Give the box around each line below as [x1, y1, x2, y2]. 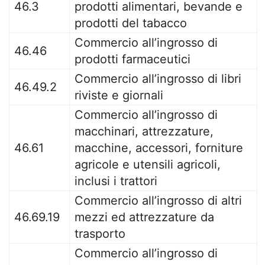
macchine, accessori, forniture [75, 141, 243, 155]
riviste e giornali [75, 88, 163, 102]
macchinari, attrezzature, [75, 124, 214, 138]
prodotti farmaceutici [75, 52, 190, 66]
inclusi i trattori [75, 174, 157, 188]
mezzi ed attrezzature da [75, 210, 214, 224]
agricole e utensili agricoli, [75, 157, 221, 172]
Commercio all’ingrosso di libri [75, 72, 241, 86]
